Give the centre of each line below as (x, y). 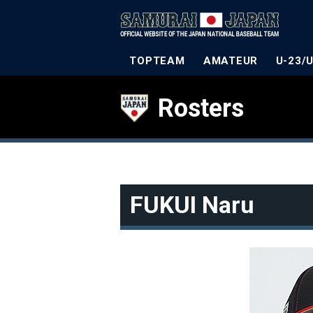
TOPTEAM (157, 61)
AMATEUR (231, 61)
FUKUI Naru (192, 205)
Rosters (201, 108)
